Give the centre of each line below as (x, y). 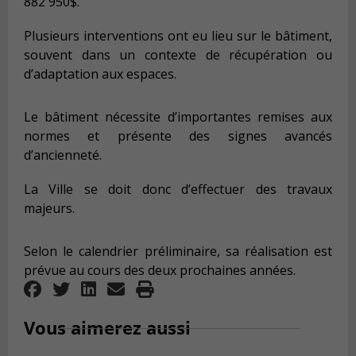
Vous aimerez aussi (107, 328)
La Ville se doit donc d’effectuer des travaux (178, 190)
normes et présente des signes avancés (178, 135)
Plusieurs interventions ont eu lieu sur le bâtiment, (178, 36)
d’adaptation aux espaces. (100, 74)
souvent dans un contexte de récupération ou (178, 55)
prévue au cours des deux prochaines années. (160, 271)
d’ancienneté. (63, 155)
